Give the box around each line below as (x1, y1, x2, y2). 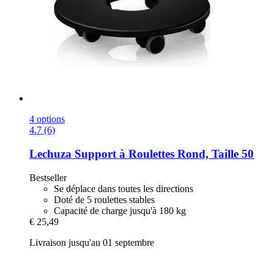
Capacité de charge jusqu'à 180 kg (54, 205, 186, 216)
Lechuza (29, 147, 72, 160)
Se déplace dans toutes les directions (54, 183, 193, 194)
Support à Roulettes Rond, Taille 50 (72, 147, 254, 160)
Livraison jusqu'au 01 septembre (29, 237, 154, 248)
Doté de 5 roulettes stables (54, 194, 155, 205)
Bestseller (29, 172, 67, 183)
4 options (29, 114, 65, 125)
